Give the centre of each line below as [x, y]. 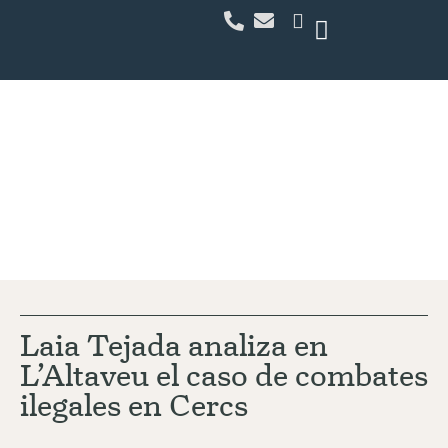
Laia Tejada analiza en [174, 345]
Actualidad [112, 179]
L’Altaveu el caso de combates [224, 375]
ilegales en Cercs [134, 405]
